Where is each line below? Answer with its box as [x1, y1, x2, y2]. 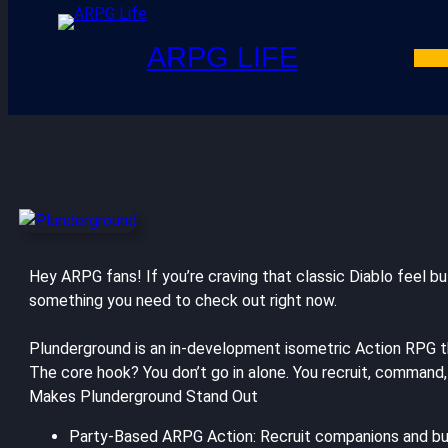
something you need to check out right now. [29, 290, 338, 310]
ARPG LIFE [146, 41, 298, 74]
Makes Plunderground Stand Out [29, 386, 259, 406]
